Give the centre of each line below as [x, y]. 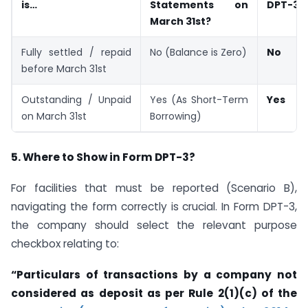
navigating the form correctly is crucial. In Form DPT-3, [154, 206]
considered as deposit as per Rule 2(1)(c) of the [154, 293]
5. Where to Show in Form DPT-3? [103, 157]
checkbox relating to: [65, 243]
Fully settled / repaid [76, 53]
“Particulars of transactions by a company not [154, 274]
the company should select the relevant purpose [154, 225]
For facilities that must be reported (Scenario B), [154, 188]
